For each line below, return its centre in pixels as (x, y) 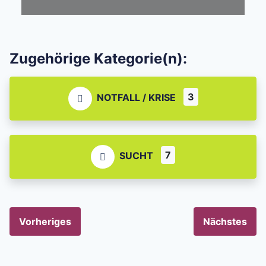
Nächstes (225, 221)
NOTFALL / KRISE (136, 97)
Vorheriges (45, 221)
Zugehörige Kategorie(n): (98, 58)
